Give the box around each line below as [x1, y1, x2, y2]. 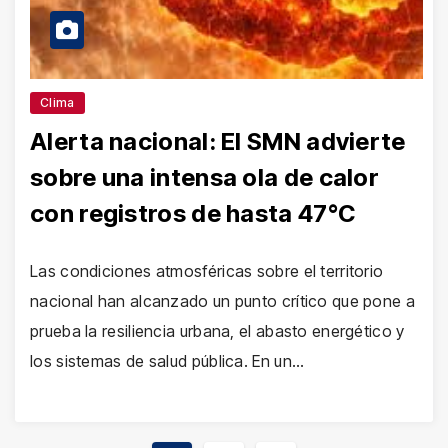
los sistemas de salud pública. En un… [30, 351, 305, 372]
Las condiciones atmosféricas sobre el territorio [30, 261, 384, 282]
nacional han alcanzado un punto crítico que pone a [30, 291, 415, 312]
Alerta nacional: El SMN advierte [30, 127, 406, 157]
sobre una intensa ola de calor [30, 163, 379, 193]
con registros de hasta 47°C [30, 199, 356, 229]
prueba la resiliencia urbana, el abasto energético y [30, 321, 405, 342]
